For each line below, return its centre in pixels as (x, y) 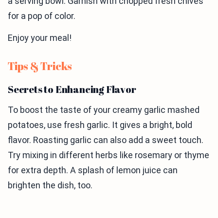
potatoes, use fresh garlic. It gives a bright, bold (100, 125)
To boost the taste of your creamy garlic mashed (104, 110)
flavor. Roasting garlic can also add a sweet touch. (106, 140)
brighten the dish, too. (50, 185)
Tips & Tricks (40, 66)
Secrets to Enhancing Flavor (72, 90)
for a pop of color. (42, 16)
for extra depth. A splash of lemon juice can (93, 170)
